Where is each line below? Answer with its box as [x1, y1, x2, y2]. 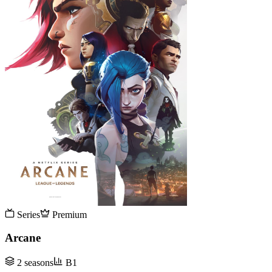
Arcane [5, 231, 41, 245]
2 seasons [15, 257, 53, 268]
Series [15, 209, 40, 220]
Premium [50, 209, 87, 220]
